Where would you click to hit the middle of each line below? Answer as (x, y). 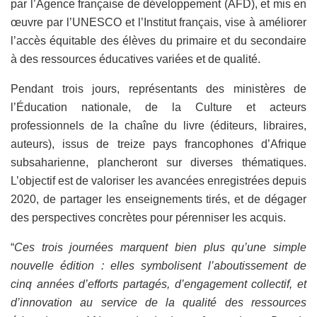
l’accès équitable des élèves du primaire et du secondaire (158, 40)
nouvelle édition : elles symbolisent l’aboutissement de (158, 265)
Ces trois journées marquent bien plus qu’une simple (160, 247)
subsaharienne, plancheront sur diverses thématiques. (158, 162)
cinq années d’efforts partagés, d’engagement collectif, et (158, 284)
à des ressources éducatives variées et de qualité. (136, 59)
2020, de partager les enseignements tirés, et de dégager (158, 199)
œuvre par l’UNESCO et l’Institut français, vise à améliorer (158, 22)
